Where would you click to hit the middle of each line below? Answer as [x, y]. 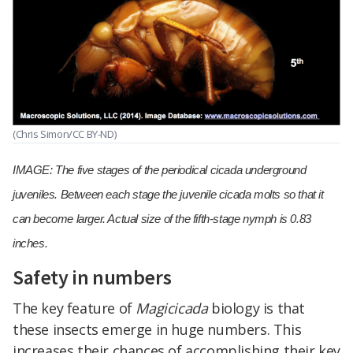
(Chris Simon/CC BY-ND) [65, 134]
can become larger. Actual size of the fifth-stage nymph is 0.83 [162, 218]
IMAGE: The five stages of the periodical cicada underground [160, 169]
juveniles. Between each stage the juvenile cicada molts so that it [168, 194]
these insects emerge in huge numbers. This [157, 329]
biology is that [256, 308]
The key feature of [74, 308]
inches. [30, 243]
